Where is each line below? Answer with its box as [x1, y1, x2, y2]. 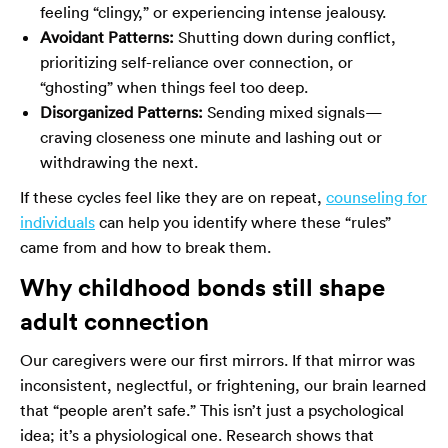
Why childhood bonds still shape [20, 272, 385, 303]
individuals [20, 212, 95, 233]
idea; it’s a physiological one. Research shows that [20, 425, 374, 446]
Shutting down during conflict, [174, 27, 396, 48]
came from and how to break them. [20, 237, 271, 258]
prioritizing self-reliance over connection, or [40, 52, 353, 73]
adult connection [20, 306, 209, 337]
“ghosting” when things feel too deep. [40, 77, 308, 98]
